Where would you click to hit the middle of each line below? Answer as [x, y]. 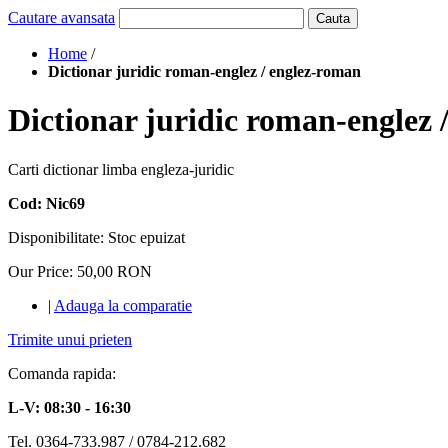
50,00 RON [114, 271]
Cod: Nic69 [46, 203]
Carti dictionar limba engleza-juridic [121, 169]
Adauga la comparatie [123, 305]
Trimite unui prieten [70, 339]
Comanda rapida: [62, 373]
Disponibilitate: [58, 237]
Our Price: [40, 271]
